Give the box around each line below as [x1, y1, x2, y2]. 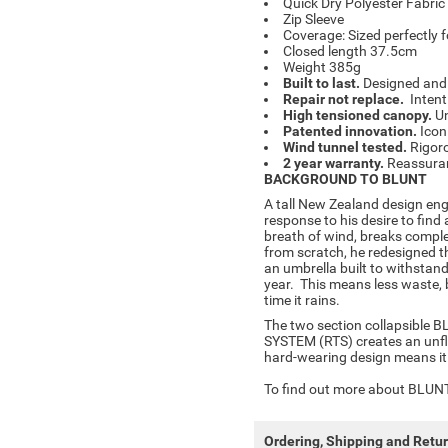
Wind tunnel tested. [283, 139, 407, 155]
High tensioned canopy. [283, 107, 435, 123]
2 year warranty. [283, 155, 387, 171]
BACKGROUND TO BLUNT [264, 171, 427, 187]
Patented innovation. [283, 123, 420, 139]
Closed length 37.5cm [283, 43, 417, 59]
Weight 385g [283, 59, 361, 75]
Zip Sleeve [283, 11, 344, 27]
